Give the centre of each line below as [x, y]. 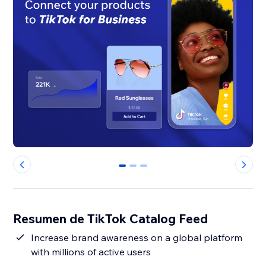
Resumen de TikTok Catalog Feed [111, 219]
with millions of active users [91, 252]
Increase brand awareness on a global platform [137, 238]
